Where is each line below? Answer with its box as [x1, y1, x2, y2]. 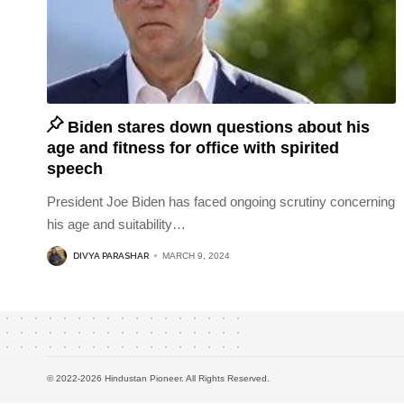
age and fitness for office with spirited [47, 138, 339, 157]
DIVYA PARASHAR [73, 251, 149, 262]
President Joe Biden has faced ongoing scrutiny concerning [47, 193, 395, 209]
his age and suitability [47, 216, 172, 232]
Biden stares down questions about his [68, 117, 371, 136]
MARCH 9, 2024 [162, 251, 230, 262]
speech [47, 159, 103, 178]
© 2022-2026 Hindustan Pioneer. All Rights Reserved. [47, 372, 270, 383]
